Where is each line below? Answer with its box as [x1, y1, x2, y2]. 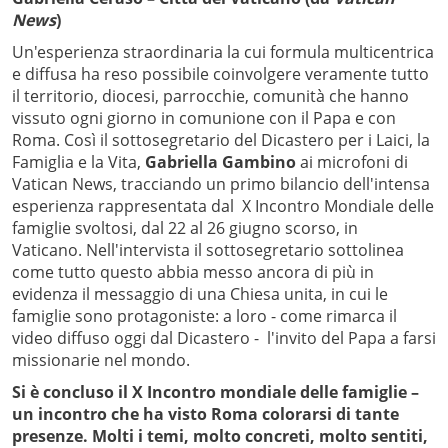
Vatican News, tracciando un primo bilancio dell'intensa [12, 173, 430, 196]
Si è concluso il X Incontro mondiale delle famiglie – [12, 381, 419, 404]
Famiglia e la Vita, [12, 151, 141, 174]
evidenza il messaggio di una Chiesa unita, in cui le [12, 283, 388, 306]
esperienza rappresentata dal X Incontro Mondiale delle [12, 195, 434, 218]
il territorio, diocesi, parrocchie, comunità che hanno [12, 85, 409, 108]
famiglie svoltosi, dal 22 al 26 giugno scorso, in [12, 217, 358, 240]
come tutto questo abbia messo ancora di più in [12, 261, 374, 284]
